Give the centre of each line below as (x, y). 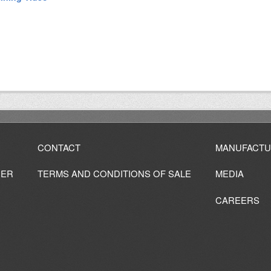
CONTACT (59, 148)
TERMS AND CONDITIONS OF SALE (114, 174)
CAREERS (237, 200)
